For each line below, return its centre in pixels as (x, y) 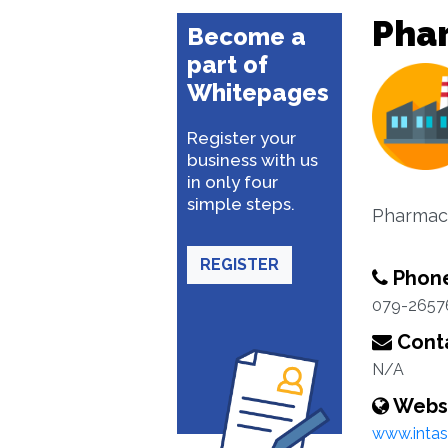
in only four (232, 182)
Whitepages (258, 92)
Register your (241, 138)
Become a (246, 36)
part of (227, 64)
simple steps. (241, 204)
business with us (252, 160)
